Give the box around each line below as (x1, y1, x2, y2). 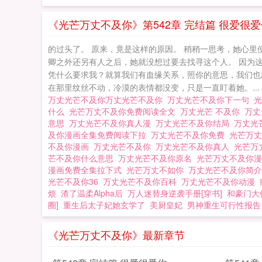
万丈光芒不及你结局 (156, 117, 234, 129)
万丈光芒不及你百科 (103, 175, 181, 187)
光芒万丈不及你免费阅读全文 (69, 105, 180, 117)
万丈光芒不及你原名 (118, 152, 196, 164)
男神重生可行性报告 (187, 199, 261, 211)
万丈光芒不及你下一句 (167, 94, 254, 105)
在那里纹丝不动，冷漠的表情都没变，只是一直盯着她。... (48, 81, 260, 93)
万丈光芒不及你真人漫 (69, 117, 156, 129)
